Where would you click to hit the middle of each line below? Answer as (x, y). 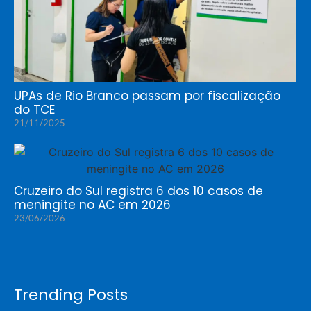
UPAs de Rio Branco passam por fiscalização (147, 95)
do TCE (34, 109)
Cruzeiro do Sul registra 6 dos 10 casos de (138, 191)
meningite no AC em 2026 (92, 204)
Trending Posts (71, 294)
